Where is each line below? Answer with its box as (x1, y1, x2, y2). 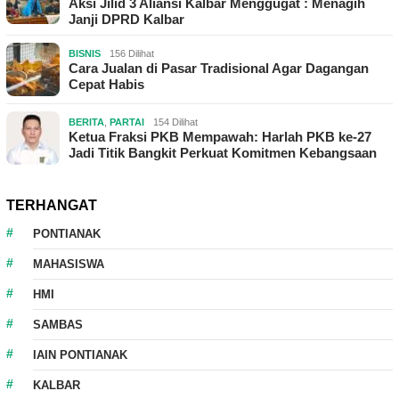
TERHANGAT (6, 198, 97, 214)
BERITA (69, 117, 104, 128)
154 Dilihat (153, 117, 198, 128)
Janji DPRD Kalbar (69, 12, 184, 28)
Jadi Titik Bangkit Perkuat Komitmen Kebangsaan (69, 145, 377, 161)
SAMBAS (33, 318, 83, 332)
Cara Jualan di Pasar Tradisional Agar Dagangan (69, 61, 369, 77)
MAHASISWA (33, 257, 104, 272)
